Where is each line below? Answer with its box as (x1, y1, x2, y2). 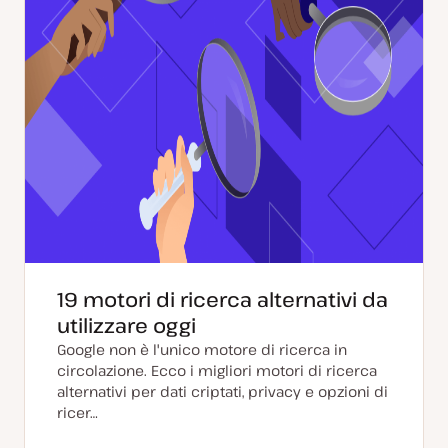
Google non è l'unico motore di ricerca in (57, 340, 347, 359)
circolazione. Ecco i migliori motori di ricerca (57, 361, 377, 380)
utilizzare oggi (57, 312, 196, 339)
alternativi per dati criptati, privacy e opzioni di (57, 382, 388, 401)
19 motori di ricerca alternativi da (57, 286, 388, 313)
